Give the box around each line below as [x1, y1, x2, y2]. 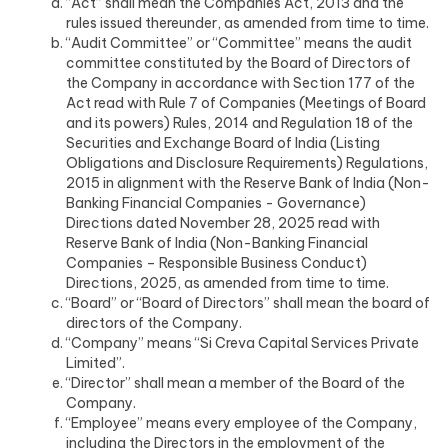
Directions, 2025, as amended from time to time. [66, 274, 389, 292]
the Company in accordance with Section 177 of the [66, 74, 415, 92]
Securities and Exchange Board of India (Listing [66, 134, 380, 152]
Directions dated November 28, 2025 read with [66, 214, 380, 232]
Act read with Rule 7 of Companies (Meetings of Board [66, 94, 426, 112]
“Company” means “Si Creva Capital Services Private [66, 334, 419, 352]
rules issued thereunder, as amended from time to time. [66, 14, 429, 32]
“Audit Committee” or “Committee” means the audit [66, 34, 412, 52]
